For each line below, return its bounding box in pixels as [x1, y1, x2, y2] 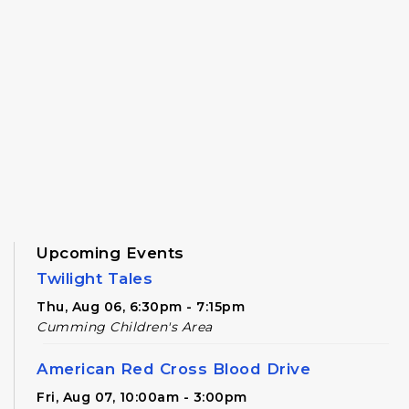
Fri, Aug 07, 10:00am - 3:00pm [37, 389, 247, 406]
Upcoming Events [37, 244, 184, 263]
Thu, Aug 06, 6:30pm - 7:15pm [37, 299, 245, 316]
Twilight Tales [37, 269, 152, 288]
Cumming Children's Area [37, 319, 213, 336]
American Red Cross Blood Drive [37, 360, 310, 379]
